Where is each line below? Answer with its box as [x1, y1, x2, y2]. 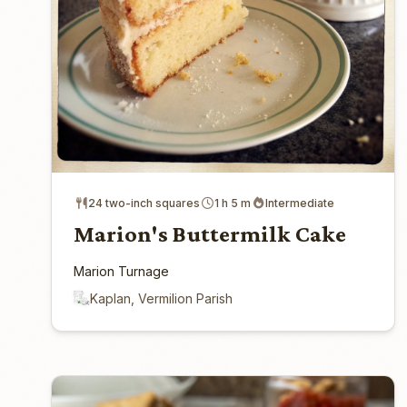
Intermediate [265, 195, 334, 210]
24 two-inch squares [88, 195, 200, 210]
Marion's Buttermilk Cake [74, 220, 346, 247]
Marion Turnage [74, 263, 169, 279]
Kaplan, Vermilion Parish [90, 290, 233, 306]
